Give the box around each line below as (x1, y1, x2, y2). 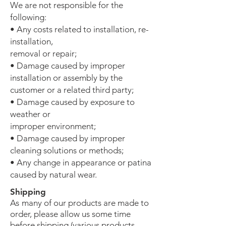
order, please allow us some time (10, 209, 131, 219)
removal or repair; (10, 48, 77, 59)
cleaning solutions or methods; (10, 145, 124, 155)
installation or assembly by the (10, 73, 123, 83)
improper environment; (10, 121, 96, 131)
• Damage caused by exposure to (10, 97, 135, 107)
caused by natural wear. (10, 169, 97, 180)
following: (10, 12, 46, 22)
